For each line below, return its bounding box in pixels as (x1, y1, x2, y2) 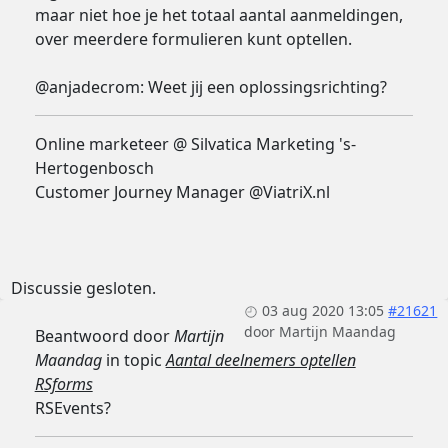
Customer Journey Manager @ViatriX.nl (34, 181, 330, 204)
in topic (101, 349, 166, 372)
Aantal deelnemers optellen (165, 349, 356, 372)
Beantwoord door (34, 325, 174, 348)
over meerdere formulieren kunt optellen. (34, 28, 352, 51)
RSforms (34, 373, 93, 396)
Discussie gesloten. (10, 277, 156, 300)
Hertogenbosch (34, 157, 154, 180)
